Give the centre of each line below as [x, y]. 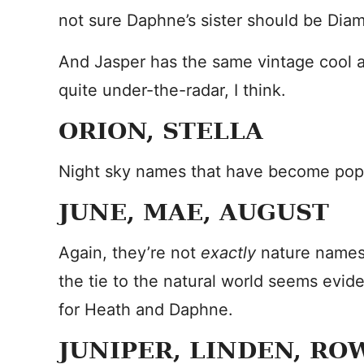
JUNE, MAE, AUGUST [194, 212]
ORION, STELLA [161, 131]
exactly [231, 253]
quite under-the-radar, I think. [172, 90]
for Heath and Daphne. [146, 310]
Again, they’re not [130, 253]
